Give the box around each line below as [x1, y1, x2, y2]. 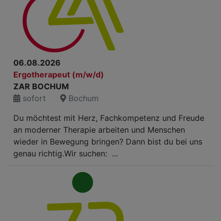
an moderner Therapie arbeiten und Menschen [13, 125, 185, 135]
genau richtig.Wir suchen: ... [13, 148, 118, 158]
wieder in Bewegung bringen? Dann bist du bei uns [13, 137, 202, 147]
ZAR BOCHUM [13, 81, 69, 91]
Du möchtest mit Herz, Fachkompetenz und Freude [13, 113, 204, 123]
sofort [20, 93, 46, 103]
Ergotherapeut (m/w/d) [13, 70, 104, 79]
